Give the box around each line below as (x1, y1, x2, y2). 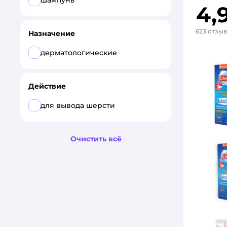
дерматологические (41, 48, 117, 57)
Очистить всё (70, 134, 122, 143)
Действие (28, 82, 66, 91)
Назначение (28, 29, 75, 38)
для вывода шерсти (41, 101, 115, 110)
